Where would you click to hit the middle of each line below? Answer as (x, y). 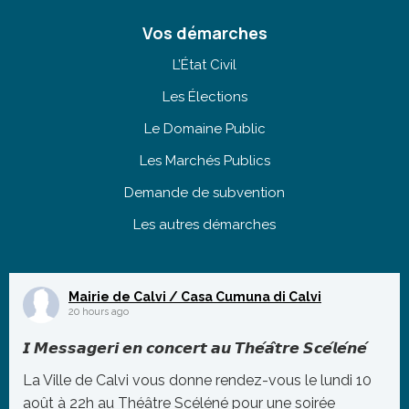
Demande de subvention (204, 193)
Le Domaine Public (204, 129)
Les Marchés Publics (204, 161)
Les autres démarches (204, 225)
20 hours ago (99, 312)
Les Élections (204, 97)
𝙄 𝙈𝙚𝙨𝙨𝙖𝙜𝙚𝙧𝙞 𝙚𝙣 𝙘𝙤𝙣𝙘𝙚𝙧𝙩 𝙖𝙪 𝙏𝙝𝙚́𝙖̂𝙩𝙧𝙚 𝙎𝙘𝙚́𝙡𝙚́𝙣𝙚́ (195, 349)
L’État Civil (204, 65)
